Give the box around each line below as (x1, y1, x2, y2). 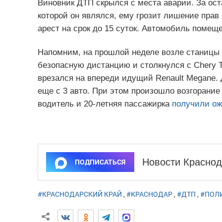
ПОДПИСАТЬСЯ (74, 158, 125, 166)
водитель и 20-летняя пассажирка (37, 99, 172, 109)
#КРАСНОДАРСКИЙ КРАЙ (37, 190, 122, 199)
